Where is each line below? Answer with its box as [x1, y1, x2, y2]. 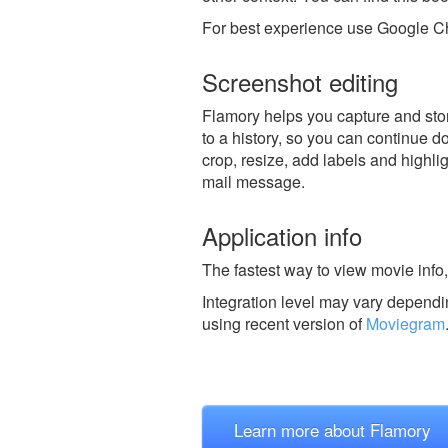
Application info [202, 217, 362, 253]
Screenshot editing [202, 63, 398, 99]
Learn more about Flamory [234, 416, 431, 442]
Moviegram [366, 311, 445, 335]
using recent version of [202, 311, 366, 335]
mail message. [202, 169, 305, 193]
